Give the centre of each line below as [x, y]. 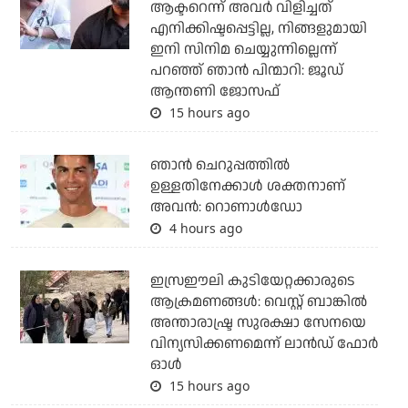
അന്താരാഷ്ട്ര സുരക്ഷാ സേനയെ [258, 322]
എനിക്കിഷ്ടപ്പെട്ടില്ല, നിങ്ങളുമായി [258, 28]
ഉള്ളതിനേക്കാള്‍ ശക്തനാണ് [247, 186]
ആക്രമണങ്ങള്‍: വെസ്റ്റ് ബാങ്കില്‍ [258, 301]
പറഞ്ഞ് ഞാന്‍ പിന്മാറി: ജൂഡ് [246, 70]
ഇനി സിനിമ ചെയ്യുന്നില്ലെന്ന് [243, 49]
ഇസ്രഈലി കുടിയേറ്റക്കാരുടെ [252, 280]
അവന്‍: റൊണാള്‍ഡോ [226, 207]
